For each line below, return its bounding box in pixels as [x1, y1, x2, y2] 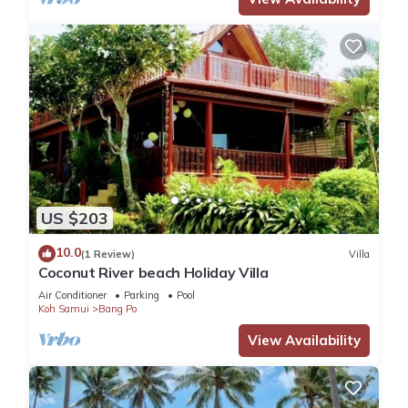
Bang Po [98, 302, 137, 316]
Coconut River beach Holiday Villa [38, 263, 269, 282]
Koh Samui [38, 302, 89, 316]
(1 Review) [81, 247, 135, 260]
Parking [124, 289, 159, 302]
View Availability [248, 331, 361, 350]
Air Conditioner [38, 289, 107, 302]
